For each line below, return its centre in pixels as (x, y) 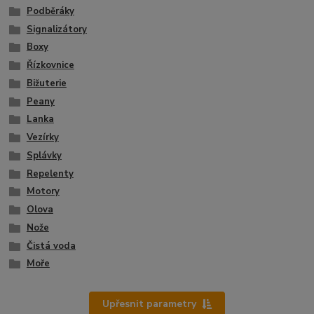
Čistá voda (51, 246)
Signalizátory (56, 29)
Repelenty (50, 173)
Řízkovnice (50, 66)
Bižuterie (46, 83)
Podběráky (50, 11)
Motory (43, 192)
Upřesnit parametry (149, 303)
